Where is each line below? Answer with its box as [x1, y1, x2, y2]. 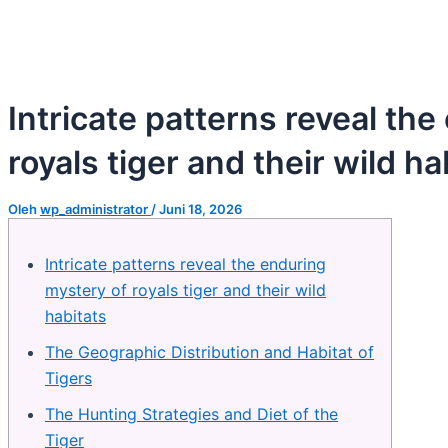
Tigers [45, 367, 92, 388]
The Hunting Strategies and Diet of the [45, 403, 338, 424]
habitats [45, 305, 106, 326]
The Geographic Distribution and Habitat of [45, 341, 374, 362]
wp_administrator [40, 200, 151, 217]
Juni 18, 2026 [159, 200, 242, 217]
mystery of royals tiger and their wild [45, 279, 326, 300]
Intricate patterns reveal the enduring [45, 253, 326, 274]
